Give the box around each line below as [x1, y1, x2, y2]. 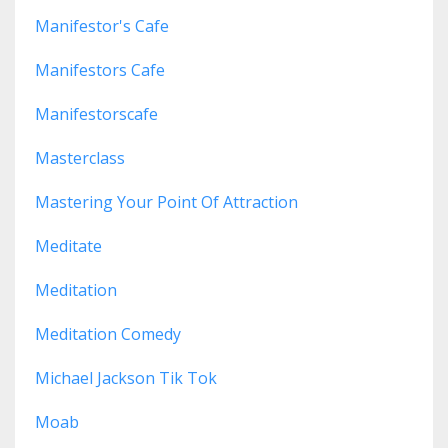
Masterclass [35, 147, 125, 170]
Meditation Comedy [35, 323, 181, 346]
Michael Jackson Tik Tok [35, 367, 217, 390]
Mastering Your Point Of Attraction [35, 191, 298, 214]
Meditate [35, 235, 102, 258]
